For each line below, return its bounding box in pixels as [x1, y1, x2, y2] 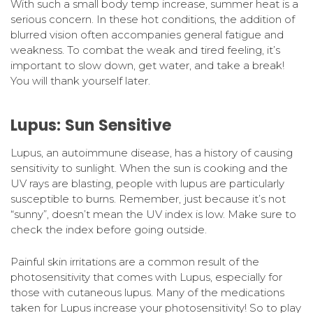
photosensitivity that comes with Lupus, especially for [10, 270, 282, 284]
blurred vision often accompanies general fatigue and [10, 27, 284, 41]
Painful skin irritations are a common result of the [10, 254, 259, 268]
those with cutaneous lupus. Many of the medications [10, 285, 284, 299]
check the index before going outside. [10, 222, 207, 236]
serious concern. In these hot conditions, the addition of [10, 12, 295, 26]
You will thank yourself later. [10, 73, 150, 87]
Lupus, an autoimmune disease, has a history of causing [10, 145, 293, 159]
